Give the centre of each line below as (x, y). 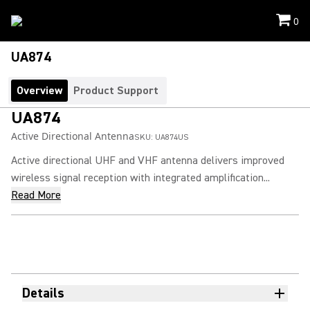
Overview (39, 91)
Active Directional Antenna (73, 136)
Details (43, 293)
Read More (36, 195)
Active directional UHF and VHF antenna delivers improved (148, 161)
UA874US (172, 137)
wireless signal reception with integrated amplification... (140, 178)
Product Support (116, 91)
